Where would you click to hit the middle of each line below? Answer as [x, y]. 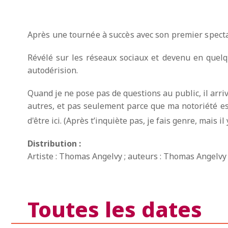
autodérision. [53, 70]
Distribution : [54, 143]
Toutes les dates [115, 209]
